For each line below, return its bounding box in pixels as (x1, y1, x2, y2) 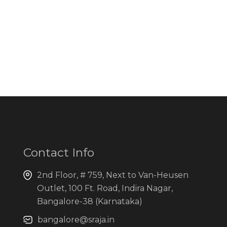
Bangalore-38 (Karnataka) (37, 197, 142, 207)
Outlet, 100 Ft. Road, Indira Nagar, (37, 183, 173, 194)
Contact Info (23, 145, 94, 160)
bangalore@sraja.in (37, 215, 115, 225)
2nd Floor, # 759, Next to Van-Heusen (37, 170, 188, 180)
